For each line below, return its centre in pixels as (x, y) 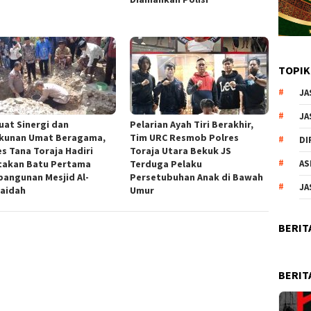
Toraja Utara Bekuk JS (181, 150)
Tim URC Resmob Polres (185, 137)
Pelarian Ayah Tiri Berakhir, (192, 124)
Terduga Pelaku (166, 163)
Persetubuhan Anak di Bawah (197, 177)
